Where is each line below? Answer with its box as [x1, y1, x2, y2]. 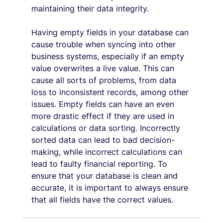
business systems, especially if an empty [31, 51, 187, 61]
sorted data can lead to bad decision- [31, 134, 175, 145]
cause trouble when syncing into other [31, 39, 178, 49]
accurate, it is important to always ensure [31, 182, 191, 193]
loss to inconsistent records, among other [31, 87, 191, 97]
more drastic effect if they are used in [31, 111, 177, 121]
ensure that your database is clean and [31, 170, 180, 181]
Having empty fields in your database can [31, 27, 191, 37]
